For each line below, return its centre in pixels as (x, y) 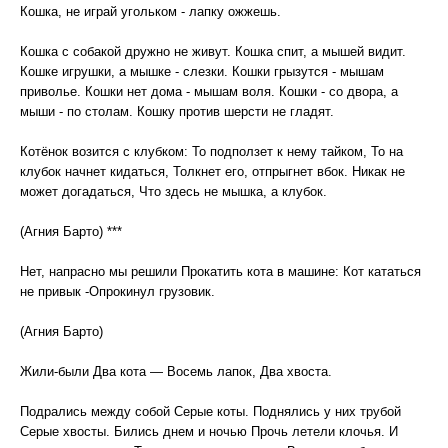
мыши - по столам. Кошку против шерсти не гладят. (177, 111)
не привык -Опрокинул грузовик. (117, 291)
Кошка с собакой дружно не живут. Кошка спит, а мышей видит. (213, 51)
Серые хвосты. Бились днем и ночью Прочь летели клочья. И (209, 431)
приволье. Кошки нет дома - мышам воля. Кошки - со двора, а (209, 91)
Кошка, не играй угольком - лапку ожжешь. (150, 11)
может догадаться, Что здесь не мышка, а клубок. (173, 191)
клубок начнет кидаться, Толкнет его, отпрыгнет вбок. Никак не (212, 171)
